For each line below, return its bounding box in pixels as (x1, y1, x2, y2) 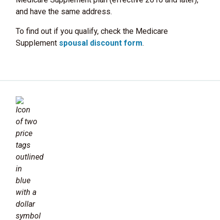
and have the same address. (16, 7, 112, 17)
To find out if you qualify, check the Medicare (16, 27, 168, 36)
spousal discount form (59, 38, 142, 48)
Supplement (16, 38, 59, 48)
